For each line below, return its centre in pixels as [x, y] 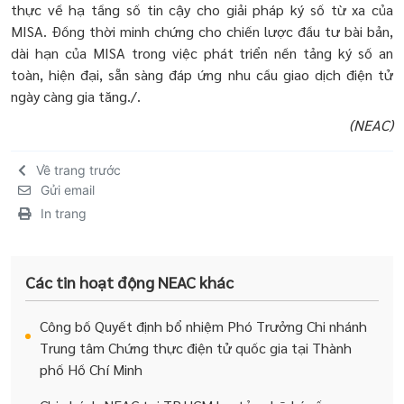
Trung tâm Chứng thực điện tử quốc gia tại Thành [196, 348]
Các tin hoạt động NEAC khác [129, 282]
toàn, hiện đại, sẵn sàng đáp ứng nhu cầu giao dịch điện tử [202, 75]
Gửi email [68, 190]
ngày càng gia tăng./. [76, 96]
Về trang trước [78, 170]
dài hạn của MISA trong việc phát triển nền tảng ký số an [202, 53]
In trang [64, 214]
